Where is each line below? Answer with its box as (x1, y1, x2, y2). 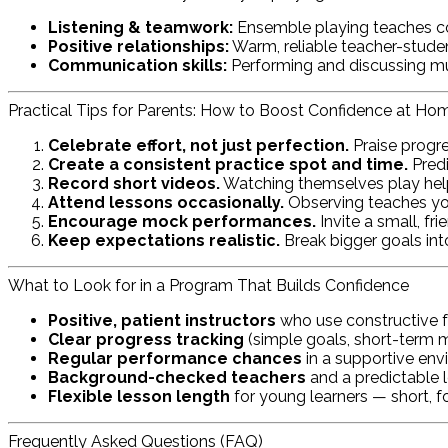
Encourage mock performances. (48, 212, 316, 232)
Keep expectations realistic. (48, 231, 280, 251)
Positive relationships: (48, 37, 229, 57)
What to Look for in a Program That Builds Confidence (8, 276, 409, 296)
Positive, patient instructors (48, 311, 276, 331)
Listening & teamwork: (48, 18, 233, 38)
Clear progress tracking (48, 330, 244, 350)
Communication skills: (48, 56, 227, 76)
